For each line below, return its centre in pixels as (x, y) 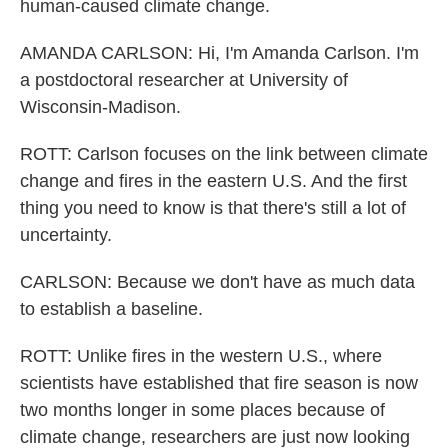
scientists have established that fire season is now (219, 383)
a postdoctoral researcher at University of (184, 80)
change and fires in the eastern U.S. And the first (213, 181)
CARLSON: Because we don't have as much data (217, 282)
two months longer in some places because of (202, 410)
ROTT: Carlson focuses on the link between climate (224, 154)
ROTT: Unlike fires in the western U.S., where (201, 356)
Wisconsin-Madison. (100, 107)
